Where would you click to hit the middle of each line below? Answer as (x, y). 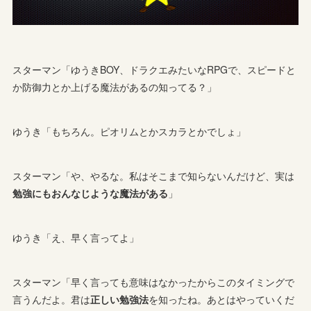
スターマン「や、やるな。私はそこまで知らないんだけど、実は (154, 176)
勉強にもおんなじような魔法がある (91, 193)
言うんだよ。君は (52, 300)
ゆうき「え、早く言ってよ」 (76, 238)
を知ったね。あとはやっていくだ (222, 300)
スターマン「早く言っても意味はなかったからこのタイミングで (154, 282)
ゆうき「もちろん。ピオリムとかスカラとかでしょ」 (129, 132)
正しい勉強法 (120, 300)
